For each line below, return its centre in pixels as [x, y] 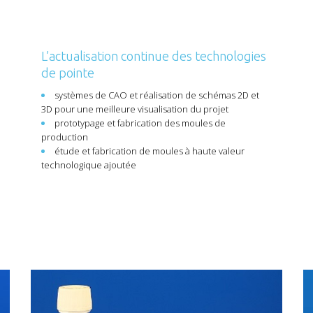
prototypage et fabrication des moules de [140, 123]
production [65, 137]
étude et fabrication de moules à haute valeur [150, 151]
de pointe [68, 73]
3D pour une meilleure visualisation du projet [135, 109]
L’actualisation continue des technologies [154, 56]
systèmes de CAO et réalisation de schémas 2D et [157, 95]
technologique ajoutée [89, 165]
